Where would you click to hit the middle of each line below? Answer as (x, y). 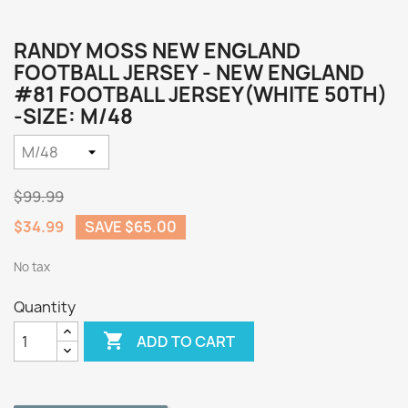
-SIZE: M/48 (73, 117)
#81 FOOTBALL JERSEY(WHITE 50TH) (200, 95)
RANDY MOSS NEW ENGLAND (157, 51)
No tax (32, 267)
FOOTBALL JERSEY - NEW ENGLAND (189, 73)
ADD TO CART (186, 341)
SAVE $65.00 (131, 227)
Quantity (45, 307)
